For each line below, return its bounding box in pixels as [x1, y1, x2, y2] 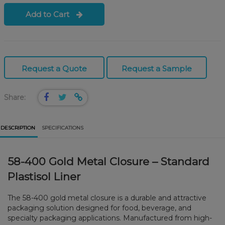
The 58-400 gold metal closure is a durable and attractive [8, 193, 207, 203]
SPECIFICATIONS [41, 125, 83, 132]
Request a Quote [22, 63, 87, 73]
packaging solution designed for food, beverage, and [8, 203, 192, 213]
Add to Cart [26, 9, 71, 19]
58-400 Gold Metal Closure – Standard [8, 155, 210, 168]
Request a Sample [122, 63, 192, 73]
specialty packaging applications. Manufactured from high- [8, 213, 212, 223]
